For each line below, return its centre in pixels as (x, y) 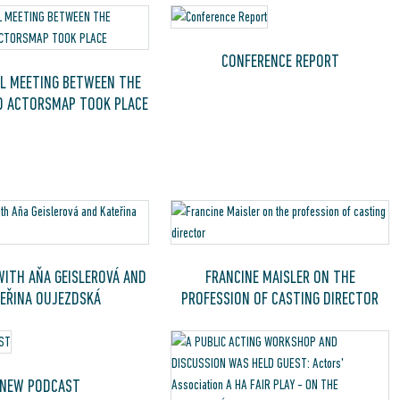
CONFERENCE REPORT (280, 61)
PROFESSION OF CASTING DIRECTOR (280, 298)
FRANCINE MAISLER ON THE (280, 277)
